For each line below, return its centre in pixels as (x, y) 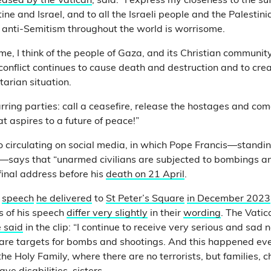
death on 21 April (145, 175)
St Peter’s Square (145, 199)
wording (202, 214)
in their (165, 214)
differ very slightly (107, 214)
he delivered (64, 199)
